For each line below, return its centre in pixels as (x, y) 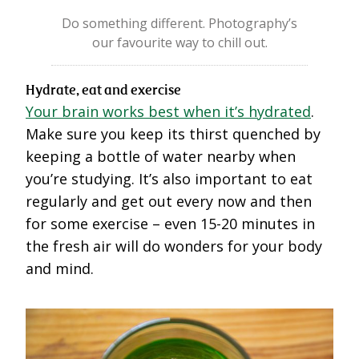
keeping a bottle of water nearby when (161, 157)
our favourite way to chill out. (179, 43)
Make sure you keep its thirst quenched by (173, 134)
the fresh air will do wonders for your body (174, 246)
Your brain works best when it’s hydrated (168, 112)
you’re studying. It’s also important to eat (169, 179)
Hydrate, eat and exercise (103, 89)
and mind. (60, 269)
